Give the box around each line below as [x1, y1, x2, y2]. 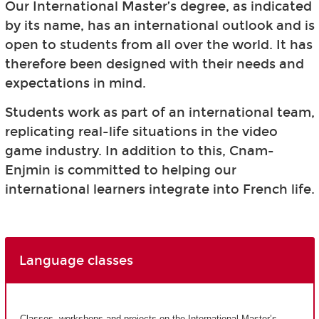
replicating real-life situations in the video [4, 123, 278, 140]
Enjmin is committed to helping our [4, 162, 236, 178]
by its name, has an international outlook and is [4, 17, 315, 33]
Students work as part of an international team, [4, 104, 315, 120]
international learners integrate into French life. [4, 181, 315, 197]
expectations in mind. [4, 75, 146, 91]
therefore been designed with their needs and [4, 56, 304, 72]
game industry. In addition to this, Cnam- [4, 142, 274, 159]
